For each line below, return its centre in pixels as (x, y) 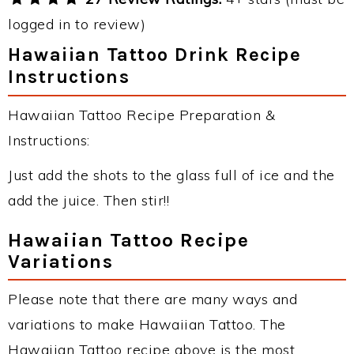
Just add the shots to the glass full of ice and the (171, 175)
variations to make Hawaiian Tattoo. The (147, 324)
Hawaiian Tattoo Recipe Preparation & (141, 115)
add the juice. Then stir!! (88, 200)
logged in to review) (77, 24)
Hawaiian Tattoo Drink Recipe (154, 55)
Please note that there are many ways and (153, 299)
